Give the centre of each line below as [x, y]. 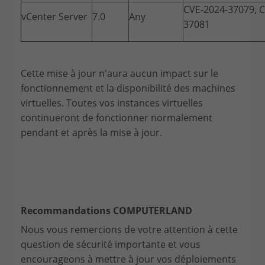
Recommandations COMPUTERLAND [106, 210]
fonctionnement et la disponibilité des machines [128, 88]
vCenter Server [54, 16]
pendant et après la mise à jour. [91, 132]
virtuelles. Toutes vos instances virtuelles [112, 103]
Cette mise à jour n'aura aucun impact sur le [119, 73]
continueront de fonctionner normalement [117, 117]
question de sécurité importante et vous [111, 244]
